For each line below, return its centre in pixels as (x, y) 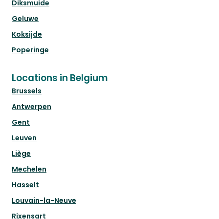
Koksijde (27, 34)
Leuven (24, 138)
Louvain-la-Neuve (44, 201)
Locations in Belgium (60, 78)
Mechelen (29, 169)
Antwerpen (32, 107)
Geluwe (25, 19)
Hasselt (25, 185)
